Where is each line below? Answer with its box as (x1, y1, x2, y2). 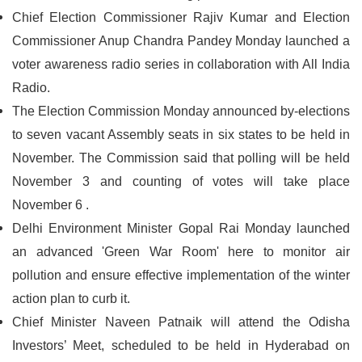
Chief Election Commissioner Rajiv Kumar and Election (12, 11, 350, 24)
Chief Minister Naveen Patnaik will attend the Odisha (12, 315, 350, 329)
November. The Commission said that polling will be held (12, 151, 350, 165)
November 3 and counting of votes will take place (12, 175, 350, 188)
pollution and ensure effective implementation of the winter (12, 268, 350, 282)
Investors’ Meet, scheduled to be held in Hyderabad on (12, 339, 350, 352)
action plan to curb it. (12, 292, 130, 305)
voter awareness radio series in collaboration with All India (12, 57, 350, 71)
